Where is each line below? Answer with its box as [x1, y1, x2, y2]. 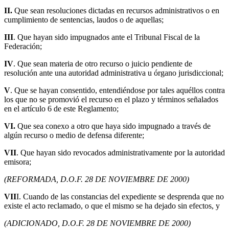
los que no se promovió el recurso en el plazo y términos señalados [4, 95, 218, 104]
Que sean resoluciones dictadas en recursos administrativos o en [12, 6, 219, 15]
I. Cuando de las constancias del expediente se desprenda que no [16, 192, 224, 201]
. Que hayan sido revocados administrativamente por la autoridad [16, 148, 225, 157]
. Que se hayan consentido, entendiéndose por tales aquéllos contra [10, 86, 225, 95]
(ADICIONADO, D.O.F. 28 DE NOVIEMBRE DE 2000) [4, 219, 191, 228]
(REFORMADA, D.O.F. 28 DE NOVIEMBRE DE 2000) [4, 175, 189, 184]
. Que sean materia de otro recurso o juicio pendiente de [13, 59, 192, 68]
